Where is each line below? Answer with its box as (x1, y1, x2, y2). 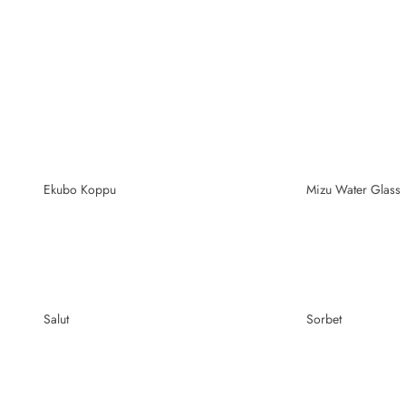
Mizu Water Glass (305, 179, 401, 198)
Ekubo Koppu (43, 179, 116, 198)
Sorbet (305, 309, 342, 328)
